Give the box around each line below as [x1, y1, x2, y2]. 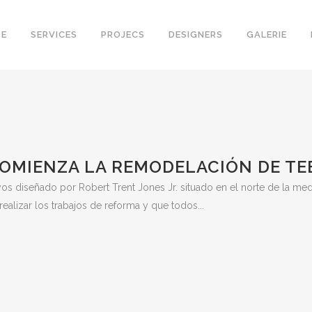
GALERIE [247, 29, 287, 40]
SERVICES [31, 29, 77, 40]
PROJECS [101, 29, 145, 40]
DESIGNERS [169, 29, 223, 40]
